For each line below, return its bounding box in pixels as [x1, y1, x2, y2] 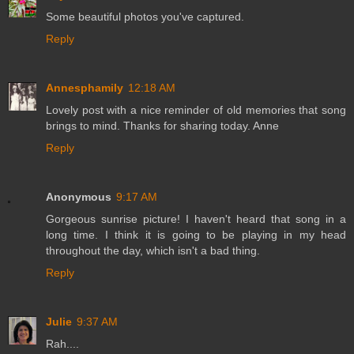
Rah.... [46, 337, 79, 351]
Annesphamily [46, 81, 123, 95]
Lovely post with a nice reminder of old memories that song [46, 104, 346, 117]
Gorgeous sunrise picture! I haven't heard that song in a [46, 213, 346, 226]
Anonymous [46, 190, 111, 204]
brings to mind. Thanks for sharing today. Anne [46, 119, 279, 133]
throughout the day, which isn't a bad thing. [46, 244, 260, 258]
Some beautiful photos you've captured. [46, 10, 244, 24]
